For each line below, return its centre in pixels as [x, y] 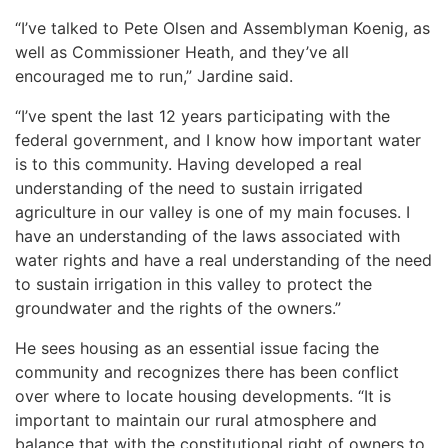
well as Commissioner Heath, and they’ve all [182, 52]
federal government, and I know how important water [218, 140]
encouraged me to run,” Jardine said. [154, 76]
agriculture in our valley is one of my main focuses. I [212, 212]
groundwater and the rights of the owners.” [180, 308]
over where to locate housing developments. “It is [203, 396]
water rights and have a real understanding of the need [223, 260]
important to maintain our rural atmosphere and [196, 420]
